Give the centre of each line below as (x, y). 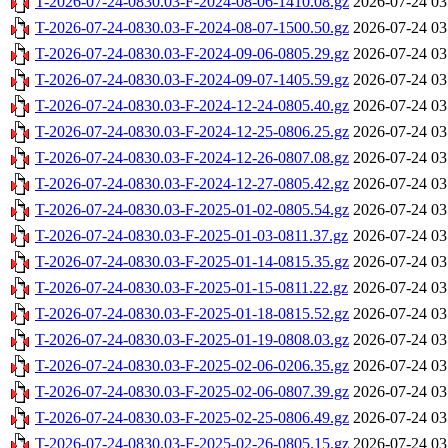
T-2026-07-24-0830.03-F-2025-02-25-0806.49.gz (192, 418)
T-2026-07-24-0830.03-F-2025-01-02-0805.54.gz (192, 210)
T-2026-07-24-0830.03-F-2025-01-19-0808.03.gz (192, 340)
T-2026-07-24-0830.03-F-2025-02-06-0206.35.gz (192, 366)
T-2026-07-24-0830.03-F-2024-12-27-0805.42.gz (192, 184)
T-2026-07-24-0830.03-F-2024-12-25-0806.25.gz (192, 132)
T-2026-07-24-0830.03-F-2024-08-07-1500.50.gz (192, 28)
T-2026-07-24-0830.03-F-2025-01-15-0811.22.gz (191, 288)
